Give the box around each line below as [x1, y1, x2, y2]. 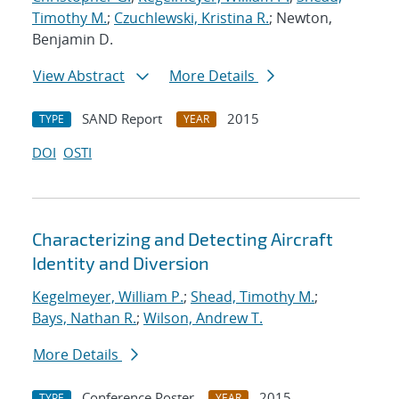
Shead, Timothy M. [191, 287, 314, 307]
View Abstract [33, 66, 125, 86]
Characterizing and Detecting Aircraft [32, 228, 333, 250]
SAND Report [82, 110, 162, 128]
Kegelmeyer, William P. [32, 287, 183, 307]
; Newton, [269, 8, 332, 28]
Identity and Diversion [32, 252, 209, 274]
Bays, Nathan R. [32, 308, 136, 329]
